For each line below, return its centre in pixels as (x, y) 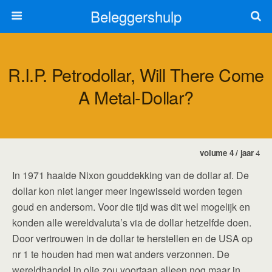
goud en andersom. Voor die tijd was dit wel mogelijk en (131, 207)
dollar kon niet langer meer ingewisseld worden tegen (127, 191)
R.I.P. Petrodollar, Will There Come (136, 74)
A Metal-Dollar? (136, 97)
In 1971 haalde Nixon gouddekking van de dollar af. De (131, 175)
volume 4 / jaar (228, 153)
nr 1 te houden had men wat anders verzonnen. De (121, 254)
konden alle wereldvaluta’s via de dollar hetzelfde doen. (132, 223)
